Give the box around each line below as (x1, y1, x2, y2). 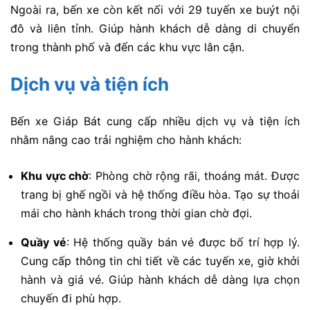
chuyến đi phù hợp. (21, 291, 121, 306)
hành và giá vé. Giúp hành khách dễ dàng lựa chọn (21, 273, 300, 287)
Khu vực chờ (21, 169, 89, 183)
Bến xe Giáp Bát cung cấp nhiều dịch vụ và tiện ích (10, 113, 300, 128)
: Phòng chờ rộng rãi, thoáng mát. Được (89, 169, 300, 183)
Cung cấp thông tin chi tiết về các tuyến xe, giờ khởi (21, 254, 300, 268)
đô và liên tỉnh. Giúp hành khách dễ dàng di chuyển (10, 21, 300, 35)
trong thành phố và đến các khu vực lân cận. (10, 39, 248, 54)
